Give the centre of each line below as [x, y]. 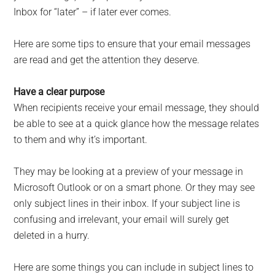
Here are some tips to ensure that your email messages [132, 44]
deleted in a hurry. [52, 236]
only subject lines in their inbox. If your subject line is [127, 204]
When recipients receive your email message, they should [137, 108]
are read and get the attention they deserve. [107, 60]
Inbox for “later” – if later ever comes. [93, 12]
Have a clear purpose [59, 92]
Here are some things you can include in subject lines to [134, 268]
